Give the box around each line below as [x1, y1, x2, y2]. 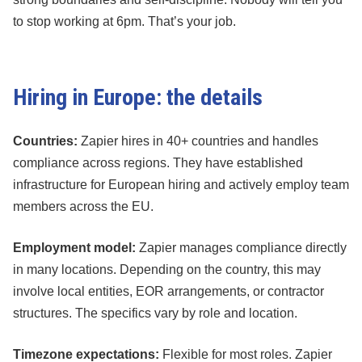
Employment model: [13, 241, 136, 255]
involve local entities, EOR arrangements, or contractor [13, 284, 324, 299]
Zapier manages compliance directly [136, 241, 347, 255]
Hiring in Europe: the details [13, 84, 263, 112]
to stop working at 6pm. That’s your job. [13, 15, 236, 29]
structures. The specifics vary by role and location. [13, 306, 297, 321]
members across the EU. [13, 200, 154, 214]
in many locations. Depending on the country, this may [13, 263, 321, 277]
